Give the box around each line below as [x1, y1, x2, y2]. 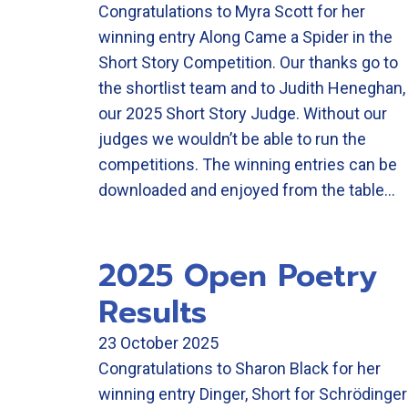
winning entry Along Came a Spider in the [98, 27, 393, 46]
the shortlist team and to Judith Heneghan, [98, 78, 405, 97]
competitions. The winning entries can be [98, 155, 397, 174]
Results [98, 289, 207, 335]
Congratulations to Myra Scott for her [98, 2, 365, 21]
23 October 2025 [98, 333, 219, 352]
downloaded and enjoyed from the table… [98, 180, 395, 199]
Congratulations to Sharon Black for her [98, 359, 381, 378]
